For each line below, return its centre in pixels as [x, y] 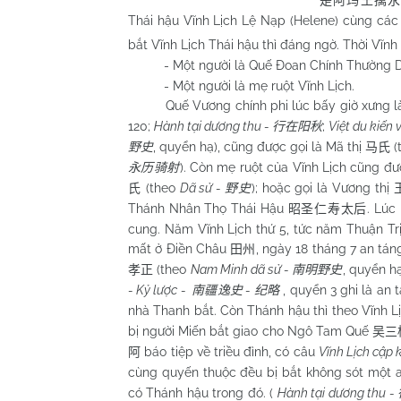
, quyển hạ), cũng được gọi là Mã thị [259, 146]
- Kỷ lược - [160, 290]
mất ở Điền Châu [179, 248]
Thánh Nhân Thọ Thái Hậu [208, 208]
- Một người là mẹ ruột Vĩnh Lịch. [241, 85]
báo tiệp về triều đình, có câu [230, 351]
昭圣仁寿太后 [328, 209]
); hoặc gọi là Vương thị [322, 188]
